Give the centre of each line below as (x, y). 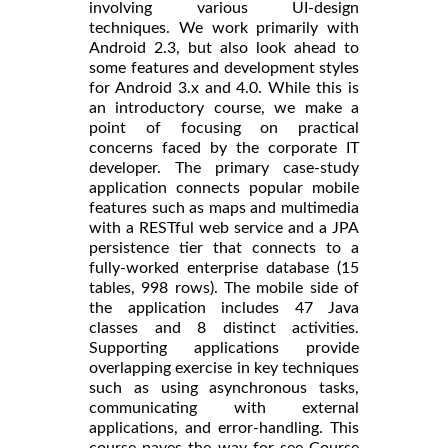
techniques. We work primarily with (224, 27)
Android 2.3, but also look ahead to (224, 47)
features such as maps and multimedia (224, 207)
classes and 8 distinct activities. (224, 327)
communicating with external (224, 407)
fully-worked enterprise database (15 (224, 267)
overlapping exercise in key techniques (224, 367)
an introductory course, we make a (224, 107)
